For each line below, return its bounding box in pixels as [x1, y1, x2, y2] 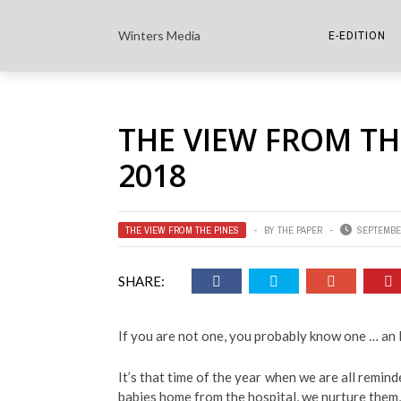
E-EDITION [328, 30, 386, 42]
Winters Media [118, 28, 200, 43]
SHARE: [118, 273, 165, 289]
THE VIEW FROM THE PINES [125, 224, 239, 236]
